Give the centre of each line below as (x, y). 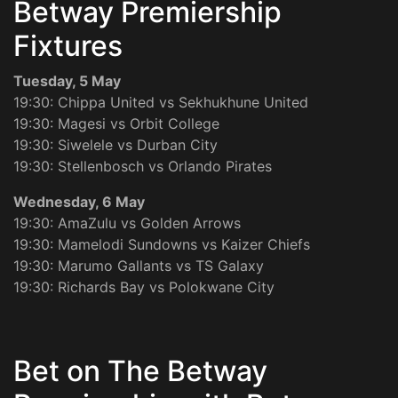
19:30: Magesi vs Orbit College (116, 124)
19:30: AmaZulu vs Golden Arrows (127, 223)
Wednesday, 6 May (79, 202)
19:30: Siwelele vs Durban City (115, 145)
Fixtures (68, 46)
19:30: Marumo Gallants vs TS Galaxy (139, 266)
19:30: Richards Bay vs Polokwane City (146, 287)
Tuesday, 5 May (67, 81)
